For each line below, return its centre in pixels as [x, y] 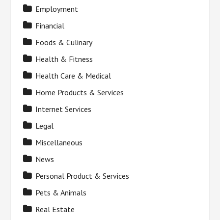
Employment [57, 9]
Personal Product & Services [82, 176]
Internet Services [64, 109]
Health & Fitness [64, 59]
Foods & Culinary [64, 42]
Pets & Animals [61, 192]
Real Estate [55, 209]
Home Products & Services [80, 92]
